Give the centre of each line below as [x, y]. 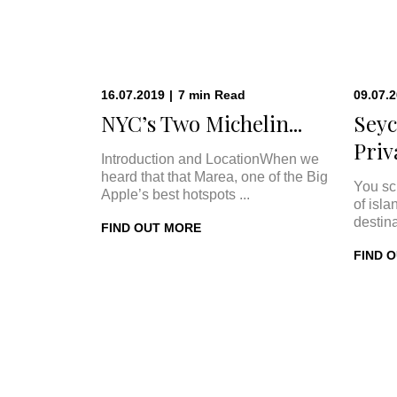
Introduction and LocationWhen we [210, 159]
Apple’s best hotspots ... [175, 195]
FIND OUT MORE [151, 228]
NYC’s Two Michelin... [202, 123]
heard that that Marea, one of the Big [214, 177]
